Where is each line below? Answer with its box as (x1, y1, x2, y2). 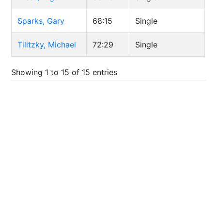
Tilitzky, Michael (17, 40, 76, 49)
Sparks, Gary (17, 16, 64, 26)
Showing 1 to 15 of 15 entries (11, 67, 117, 77)
